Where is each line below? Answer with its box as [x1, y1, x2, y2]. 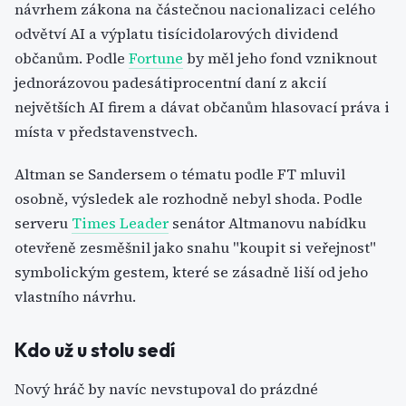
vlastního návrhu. [14, 286, 136, 306]
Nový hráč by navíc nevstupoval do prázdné [14, 379, 318, 399]
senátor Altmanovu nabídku [169, 213, 366, 233]
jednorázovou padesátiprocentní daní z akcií [14, 72, 326, 92]
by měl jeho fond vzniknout [183, 48, 377, 68]
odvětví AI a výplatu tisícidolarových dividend [14, 24, 338, 43]
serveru [14, 213, 72, 233]
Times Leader [72, 213, 169, 233]
